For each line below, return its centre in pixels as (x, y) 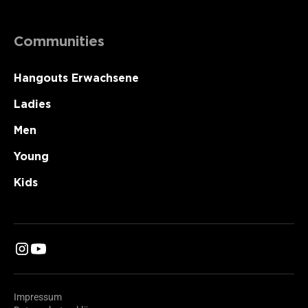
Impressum (38, 297)
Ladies (32, 104)
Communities (59, 41)
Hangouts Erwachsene (76, 78)
